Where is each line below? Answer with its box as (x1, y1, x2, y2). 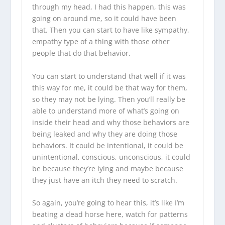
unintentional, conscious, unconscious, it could (32, 152, 190, 162)
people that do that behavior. (32, 48, 133, 58)
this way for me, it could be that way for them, (32, 82, 187, 92)
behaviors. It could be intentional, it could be (32, 140, 183, 150)
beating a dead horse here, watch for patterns (32, 209, 188, 219)
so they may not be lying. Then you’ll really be (32, 94, 185, 104)
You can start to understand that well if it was (32, 71, 186, 81)
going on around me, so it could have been (32, 14, 176, 24)
